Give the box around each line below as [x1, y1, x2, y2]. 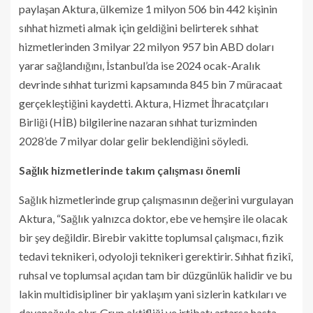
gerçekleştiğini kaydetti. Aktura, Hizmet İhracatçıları [19, 96, 268, 110]
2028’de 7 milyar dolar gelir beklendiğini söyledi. [19, 133, 248, 147]
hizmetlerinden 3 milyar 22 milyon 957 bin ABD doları [19, 39, 274, 53]
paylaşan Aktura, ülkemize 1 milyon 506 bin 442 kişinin [19, 1, 277, 15]
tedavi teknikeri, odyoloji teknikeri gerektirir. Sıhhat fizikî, [19, 249, 293, 263]
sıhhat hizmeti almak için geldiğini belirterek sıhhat [19, 20, 259, 34]
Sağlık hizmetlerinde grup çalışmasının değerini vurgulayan [19, 192, 293, 206]
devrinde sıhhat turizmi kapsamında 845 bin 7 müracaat [19, 77, 282, 91]
